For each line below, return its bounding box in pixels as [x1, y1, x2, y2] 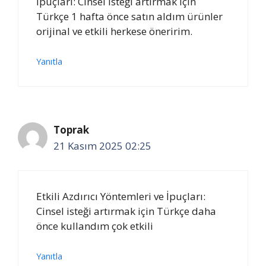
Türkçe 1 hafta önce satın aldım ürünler [36, 9, 223, 23]
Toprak [53, 123, 89, 137]
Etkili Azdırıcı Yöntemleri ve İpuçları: [36, 189, 205, 203]
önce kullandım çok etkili [36, 218, 153, 233]
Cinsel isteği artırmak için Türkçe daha [36, 204, 216, 218]
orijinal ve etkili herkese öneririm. [36, 24, 192, 38]
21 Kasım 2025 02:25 [53, 139, 151, 153]
